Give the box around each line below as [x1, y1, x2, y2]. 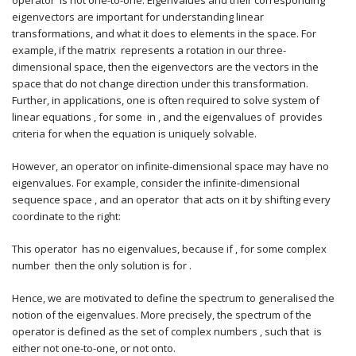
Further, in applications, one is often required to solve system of [12, 93, 319, 107]
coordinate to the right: [12, 209, 121, 223]
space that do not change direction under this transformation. [12, 76, 308, 91]
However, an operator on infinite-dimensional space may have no [12, 159, 329, 173]
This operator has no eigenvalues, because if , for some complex [12, 242, 327, 256]
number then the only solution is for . [12, 258, 192, 273]
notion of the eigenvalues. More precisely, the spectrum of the [12, 308, 311, 322]
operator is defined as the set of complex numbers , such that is [12, 324, 322, 339]
